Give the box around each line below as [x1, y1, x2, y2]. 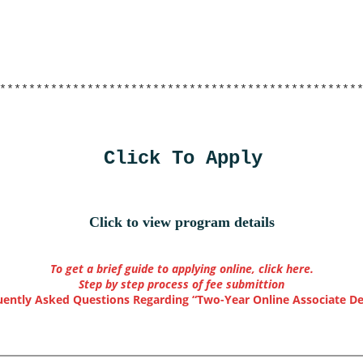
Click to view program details [88, 214, 275, 231]
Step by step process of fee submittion [79, 275, 284, 292]
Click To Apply [104, 147, 263, 170]
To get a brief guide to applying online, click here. [49, 260, 314, 276]
